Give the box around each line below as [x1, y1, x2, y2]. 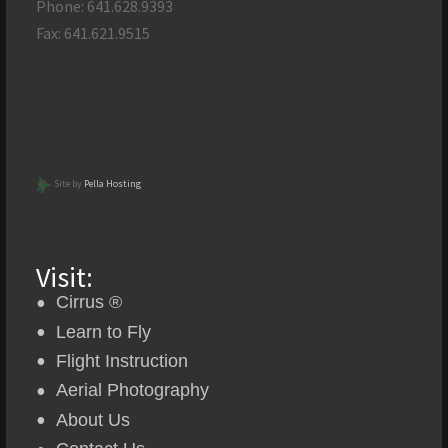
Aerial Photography [56, 380, 210, 401]
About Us [56, 409, 131, 430]
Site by [52, 177, 85, 191]
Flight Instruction [56, 351, 189, 372]
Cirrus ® [56, 292, 123, 313]
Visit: [36, 259, 94, 296]
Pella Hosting [84, 177, 142, 191]
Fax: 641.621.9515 [36, 23, 151, 44]
